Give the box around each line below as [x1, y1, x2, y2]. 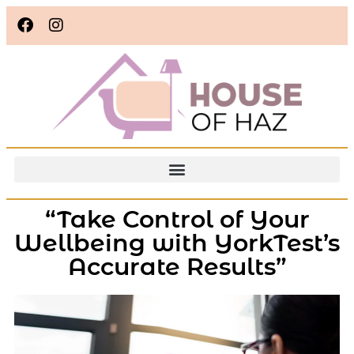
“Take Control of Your [44, 204, 310, 234]
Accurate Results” [67, 251, 287, 281]
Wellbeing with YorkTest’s [14, 228, 340, 258]
